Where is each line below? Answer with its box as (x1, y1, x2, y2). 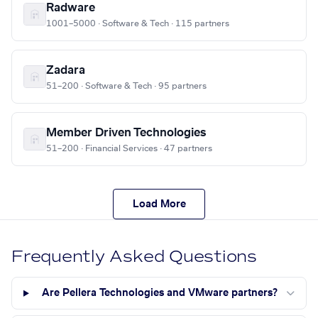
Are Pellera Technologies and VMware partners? (42, 288, 278, 299)
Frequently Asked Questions (11, 246, 258, 268)
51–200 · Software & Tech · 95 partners (46, 82, 207, 91)
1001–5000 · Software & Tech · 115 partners (46, 19, 229, 28)
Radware (46, 2, 95, 14)
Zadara (46, 65, 85, 77)
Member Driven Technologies (46, 127, 206, 139)
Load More (132, 199, 186, 209)
